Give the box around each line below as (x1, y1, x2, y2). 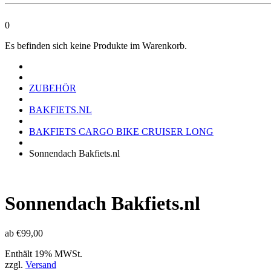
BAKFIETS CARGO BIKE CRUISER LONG (29, 126, 214, 137)
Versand (25, 259, 56, 270)
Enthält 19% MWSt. (5, 248, 82, 259)
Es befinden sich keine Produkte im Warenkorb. (5, 41, 187, 51)
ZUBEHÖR (29, 83, 76, 93)
